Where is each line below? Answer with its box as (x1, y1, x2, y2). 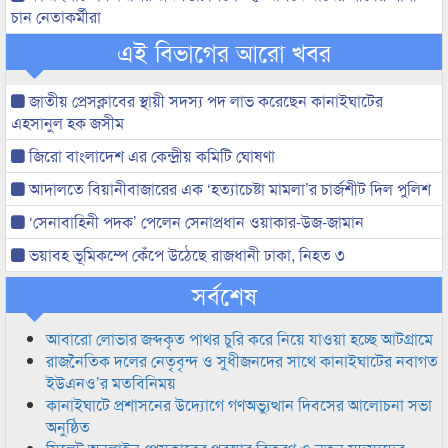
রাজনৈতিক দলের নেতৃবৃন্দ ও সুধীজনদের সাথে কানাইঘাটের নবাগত (46, 349, 438, 372)
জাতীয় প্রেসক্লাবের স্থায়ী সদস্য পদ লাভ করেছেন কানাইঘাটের (25, 89, 383, 112)
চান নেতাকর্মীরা (11, 5, 101, 28)
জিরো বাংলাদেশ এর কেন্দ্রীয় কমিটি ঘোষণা (25, 144, 275, 167)
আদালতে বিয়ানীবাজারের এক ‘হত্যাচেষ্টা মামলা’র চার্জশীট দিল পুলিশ (25, 177, 431, 200)
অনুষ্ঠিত (46, 415, 90, 438)
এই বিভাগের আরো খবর (117, 34, 331, 69)
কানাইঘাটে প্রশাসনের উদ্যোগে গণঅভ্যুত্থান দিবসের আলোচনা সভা (46, 393, 432, 416)
